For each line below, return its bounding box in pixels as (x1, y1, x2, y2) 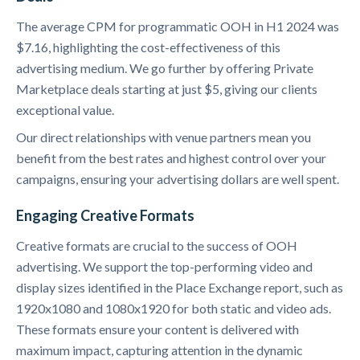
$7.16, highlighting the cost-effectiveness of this (16, 39, 280, 55)
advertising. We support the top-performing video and (16, 259, 313, 275)
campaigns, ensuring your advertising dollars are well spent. (16, 171, 339, 187)
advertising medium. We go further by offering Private (16, 60, 313, 76)
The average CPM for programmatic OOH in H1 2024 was (16, 18, 339, 35)
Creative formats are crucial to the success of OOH (16, 238, 297, 254)
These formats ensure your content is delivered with (16, 321, 299, 337)
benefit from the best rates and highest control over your (16, 150, 326, 166)
